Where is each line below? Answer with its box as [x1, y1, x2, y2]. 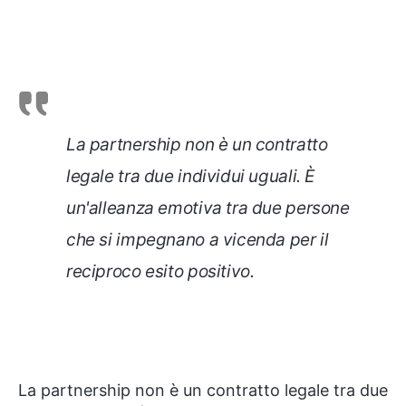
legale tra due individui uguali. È [66, 166, 315, 187]
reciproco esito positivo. [66, 261, 255, 282]
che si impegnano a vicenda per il [66, 229, 329, 250]
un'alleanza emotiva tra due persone [66, 198, 350, 218]
